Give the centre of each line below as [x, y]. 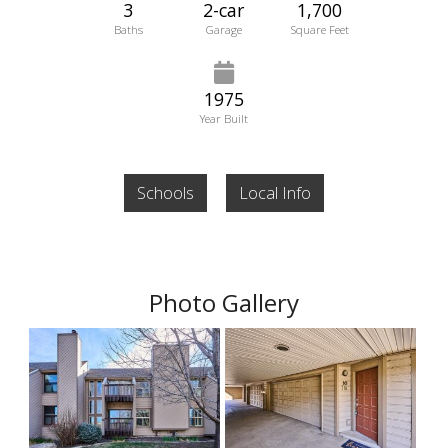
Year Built [223, 119]
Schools [166, 192]
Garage [223, 30]
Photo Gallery [223, 302]
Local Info [274, 192]
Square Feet [319, 30]
